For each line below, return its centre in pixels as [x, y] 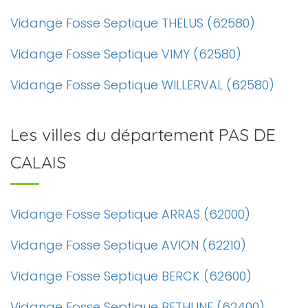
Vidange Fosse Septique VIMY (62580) [126, 54]
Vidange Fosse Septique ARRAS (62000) [130, 214]
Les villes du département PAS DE [143, 134]
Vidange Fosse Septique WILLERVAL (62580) [142, 85]
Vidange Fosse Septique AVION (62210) [128, 245]
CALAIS [38, 162]
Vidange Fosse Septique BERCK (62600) [131, 276]
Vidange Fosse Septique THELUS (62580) [133, 23]
